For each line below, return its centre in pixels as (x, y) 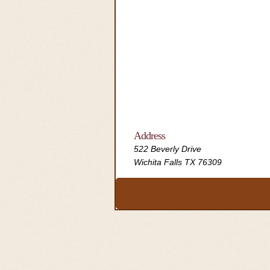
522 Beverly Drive (168, 149)
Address (149, 136)
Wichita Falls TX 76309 (178, 162)
